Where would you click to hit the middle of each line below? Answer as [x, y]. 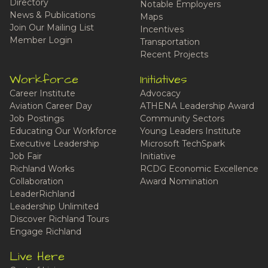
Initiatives [164, 79]
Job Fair [26, 156]
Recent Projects [174, 54]
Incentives [162, 29]
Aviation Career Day [51, 106]
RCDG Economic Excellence [199, 168]
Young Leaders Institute [191, 131]
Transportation [170, 42]
